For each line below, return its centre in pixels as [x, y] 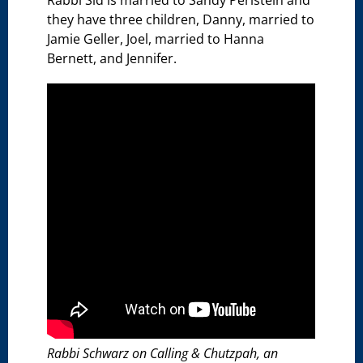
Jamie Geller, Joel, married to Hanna [156, 39]
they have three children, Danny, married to [181, 20]
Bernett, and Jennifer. [112, 59]
